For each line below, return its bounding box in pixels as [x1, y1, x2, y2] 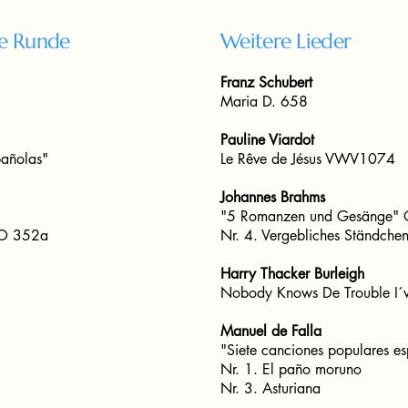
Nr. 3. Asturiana [220, 379, 325, 398]
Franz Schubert [220, 73, 312, 92]
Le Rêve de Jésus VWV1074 [220, 149, 395, 168]
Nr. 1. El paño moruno [220, 360, 362, 379]
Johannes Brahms [220, 188, 325, 207]
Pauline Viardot [220, 130, 314, 149]
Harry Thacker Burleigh [220, 264, 364, 283]
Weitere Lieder [220, 28, 352, 54]
